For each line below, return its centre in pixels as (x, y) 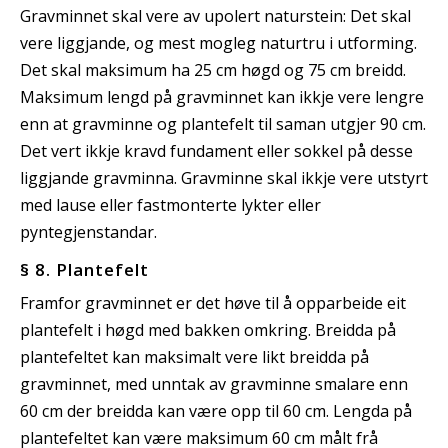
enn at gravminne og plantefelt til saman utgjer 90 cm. (223, 123)
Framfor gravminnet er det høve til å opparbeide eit (213, 302)
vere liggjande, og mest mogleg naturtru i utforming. (218, 42)
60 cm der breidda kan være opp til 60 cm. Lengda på (216, 410)
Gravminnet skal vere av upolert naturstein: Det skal (215, 15)
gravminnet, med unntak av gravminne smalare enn (214, 383)
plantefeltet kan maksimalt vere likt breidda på (194, 356)
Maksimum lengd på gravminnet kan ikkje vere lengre (222, 96)
